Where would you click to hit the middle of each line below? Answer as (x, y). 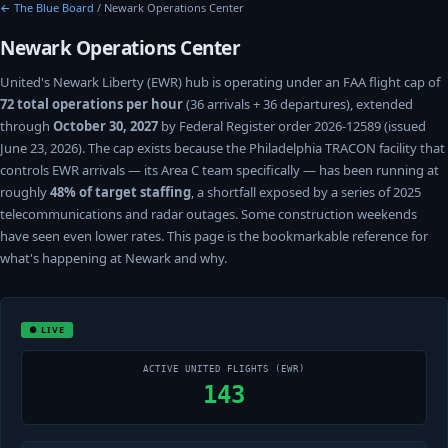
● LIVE (47, 329)
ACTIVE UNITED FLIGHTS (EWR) (224, 369)
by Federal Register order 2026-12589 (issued (292, 126)
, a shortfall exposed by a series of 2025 (306, 192)
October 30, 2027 (105, 126)
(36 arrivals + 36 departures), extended (298, 104)
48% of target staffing (120, 192)
